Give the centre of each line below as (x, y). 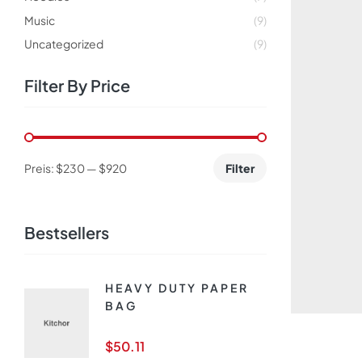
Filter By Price (77, 86)
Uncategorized (64, 44)
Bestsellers (67, 233)
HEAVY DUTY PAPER (177, 288)
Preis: (40, 168)
